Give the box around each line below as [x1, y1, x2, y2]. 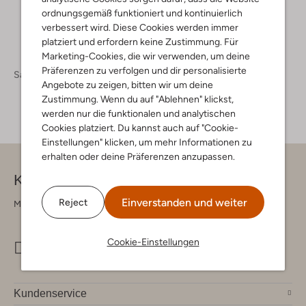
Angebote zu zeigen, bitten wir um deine [42, 79, 213, 90]
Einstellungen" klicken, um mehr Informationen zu [42, 137, 252, 148]
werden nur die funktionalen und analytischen [42, 108, 236, 119]
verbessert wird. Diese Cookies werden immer [42, 22, 238, 33]
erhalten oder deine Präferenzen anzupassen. [42, 151, 235, 162]
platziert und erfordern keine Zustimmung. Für [42, 36, 238, 47]
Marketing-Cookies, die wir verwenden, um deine [42, 51, 250, 61]
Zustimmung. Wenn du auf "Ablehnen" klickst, [42, 94, 234, 105]
